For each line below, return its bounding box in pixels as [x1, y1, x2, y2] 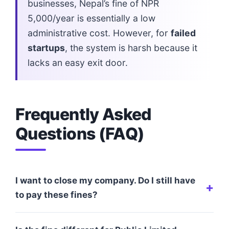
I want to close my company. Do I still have [15, 175, 195, 186]
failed [171, 27, 196, 38]
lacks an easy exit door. [28, 57, 128, 68]
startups [28, 42, 65, 53]
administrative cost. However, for [28, 27, 171, 38]
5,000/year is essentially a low [28, 12, 155, 24]
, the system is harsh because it [65, 42, 197, 53]
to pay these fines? [15, 189, 98, 200]
